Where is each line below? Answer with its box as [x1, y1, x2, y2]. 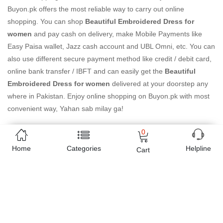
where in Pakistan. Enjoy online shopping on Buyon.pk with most [7, 92, 210, 100]
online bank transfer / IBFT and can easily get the [7, 67, 165, 75]
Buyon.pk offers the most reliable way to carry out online [7, 5, 184, 13]
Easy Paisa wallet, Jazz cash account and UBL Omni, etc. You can [7, 42, 215, 50]
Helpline [185, 144, 211, 152]
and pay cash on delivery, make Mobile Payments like [32, 30, 202, 38]
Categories [66, 144, 101, 152]
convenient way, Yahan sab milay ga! [7, 105, 123, 112]
